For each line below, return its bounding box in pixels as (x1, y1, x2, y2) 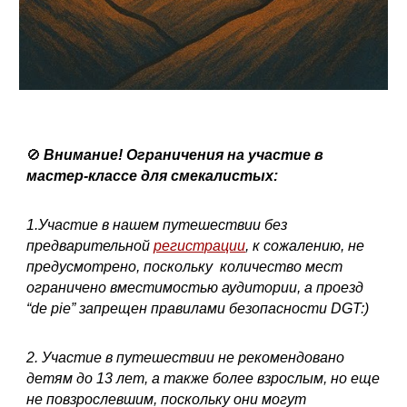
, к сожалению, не (245, 238, 365, 253)
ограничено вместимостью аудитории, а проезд (26, 280, 364, 295)
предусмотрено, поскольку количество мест (26, 259, 343, 274)
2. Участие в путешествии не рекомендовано (26, 350, 345, 365)
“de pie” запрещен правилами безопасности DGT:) (26, 301, 370, 316)
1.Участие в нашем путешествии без (26, 217, 288, 233)
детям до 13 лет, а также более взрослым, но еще (26, 371, 381, 386)
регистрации (154, 238, 246, 253)
